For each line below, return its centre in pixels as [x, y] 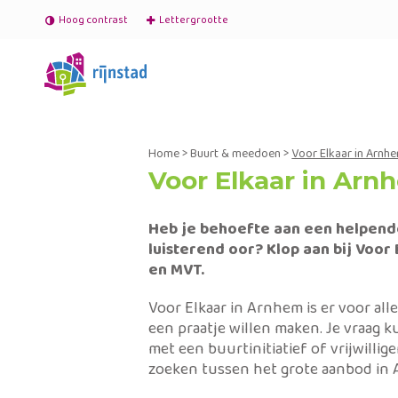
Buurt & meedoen [236, 154]
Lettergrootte [194, 20]
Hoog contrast [93, 20]
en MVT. [179, 270]
